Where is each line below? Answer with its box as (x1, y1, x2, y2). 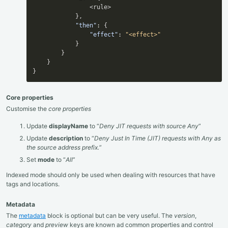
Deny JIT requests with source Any (99, 122, 198, 130)
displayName (49, 122, 88, 130)
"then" (75, 22, 97, 30)
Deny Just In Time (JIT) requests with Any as (94, 134, 221, 142)
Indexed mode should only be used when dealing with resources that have (6, 170, 215, 179)
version (174, 211, 195, 219)
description (49, 134, 83, 142)
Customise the (6, 105, 48, 113)
